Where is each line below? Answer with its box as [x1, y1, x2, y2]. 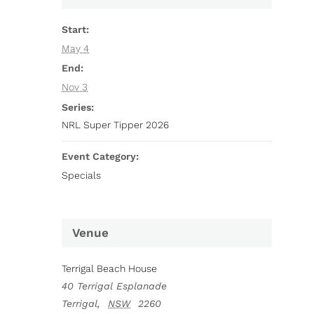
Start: [62, 24, 90, 35]
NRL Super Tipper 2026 [62, 119, 170, 130]
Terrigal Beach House [62, 263, 158, 274]
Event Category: [62, 151, 139, 162]
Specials [62, 170, 102, 181]
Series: [62, 102, 95, 113]
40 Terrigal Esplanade [62, 280, 168, 292]
